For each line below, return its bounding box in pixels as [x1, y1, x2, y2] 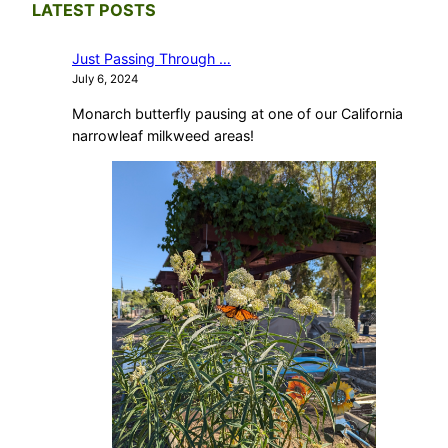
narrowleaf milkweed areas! [72, 126, 254, 144]
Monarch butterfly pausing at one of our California [72, 104, 403, 122]
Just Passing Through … [72, 50, 231, 68]
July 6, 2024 [72, 72, 138, 87]
